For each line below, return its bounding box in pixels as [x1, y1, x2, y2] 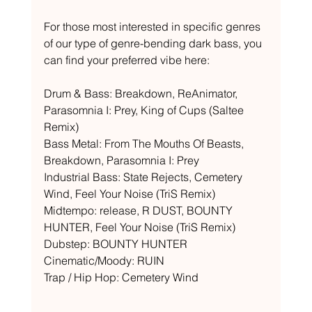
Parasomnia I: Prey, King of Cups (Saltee [43, 103, 247, 117]
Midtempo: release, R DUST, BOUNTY [43, 203, 235, 217]
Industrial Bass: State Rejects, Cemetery [43, 170, 245, 184]
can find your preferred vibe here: [43, 53, 212, 67]
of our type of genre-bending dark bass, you [43, 36, 265, 50]
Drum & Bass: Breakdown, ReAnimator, [43, 86, 240, 100]
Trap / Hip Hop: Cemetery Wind [43, 270, 201, 284]
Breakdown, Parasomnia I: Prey [43, 153, 202, 167]
